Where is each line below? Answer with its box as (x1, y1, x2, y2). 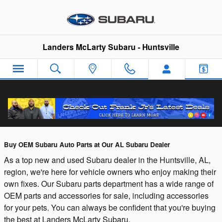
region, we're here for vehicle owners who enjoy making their (4, 166, 216, 177)
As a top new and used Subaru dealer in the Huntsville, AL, (4, 154, 211, 166)
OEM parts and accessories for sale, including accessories (4, 189, 209, 201)
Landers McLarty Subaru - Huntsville (43, 41, 179, 53)
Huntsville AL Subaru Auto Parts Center (5, 108, 195, 123)
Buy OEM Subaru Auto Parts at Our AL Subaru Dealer (4, 140, 170, 149)
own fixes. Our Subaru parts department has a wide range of (4, 177, 214, 189)
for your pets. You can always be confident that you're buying (4, 201, 216, 213)
